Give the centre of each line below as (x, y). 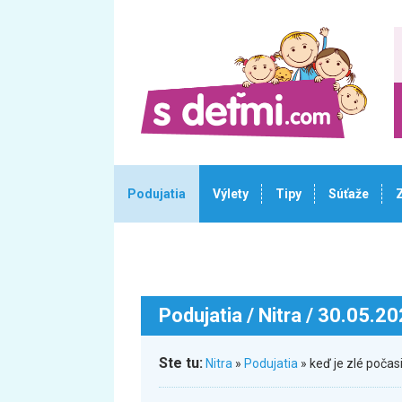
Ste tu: (181, 363)
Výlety (231, 194)
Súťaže (349, 194)
